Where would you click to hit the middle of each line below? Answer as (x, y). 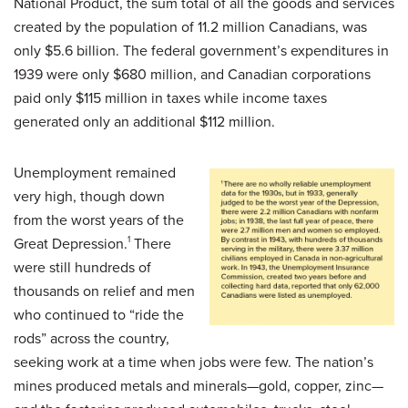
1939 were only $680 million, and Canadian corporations (192, 74)
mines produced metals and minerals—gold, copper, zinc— (199, 385)
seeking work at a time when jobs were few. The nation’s (194, 362)
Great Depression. (71, 243)
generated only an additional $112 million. (144, 121)
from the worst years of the (99, 219)
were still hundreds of (82, 267)
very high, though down (89, 196)
